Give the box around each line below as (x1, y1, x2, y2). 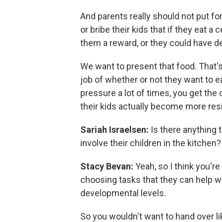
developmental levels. (80, 188, 166, 198)
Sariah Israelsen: (80, 124, 151, 135)
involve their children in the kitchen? (80, 138, 221, 148)
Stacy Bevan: (80, 161, 135, 171)
